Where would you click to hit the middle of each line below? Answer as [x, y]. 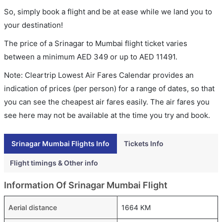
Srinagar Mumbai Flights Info [60, 143]
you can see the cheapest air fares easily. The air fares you [107, 102]
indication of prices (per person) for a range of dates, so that [109, 88]
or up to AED [132, 56]
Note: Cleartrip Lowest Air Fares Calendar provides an [99, 75]
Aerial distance [33, 207]
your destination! [33, 25]
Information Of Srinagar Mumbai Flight [86, 185]
